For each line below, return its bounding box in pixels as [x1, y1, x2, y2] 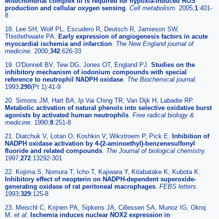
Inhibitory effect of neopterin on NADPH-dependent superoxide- [5, 175, 196, 183]
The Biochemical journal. [127, 75, 197, 83]
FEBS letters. [159, 182, 198, 190]
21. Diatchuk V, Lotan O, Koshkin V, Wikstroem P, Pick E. [5, 132, 172, 140]
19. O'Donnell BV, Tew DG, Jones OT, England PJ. [5, 61, 151, 68]
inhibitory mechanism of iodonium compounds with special [5, 68, 187, 76]
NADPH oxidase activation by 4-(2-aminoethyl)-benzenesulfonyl [5, 139, 195, 147]
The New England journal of [116, 40, 194, 47]
